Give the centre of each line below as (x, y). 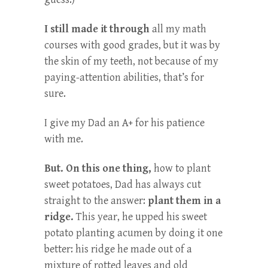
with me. (64, 139)
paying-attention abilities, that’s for (124, 77)
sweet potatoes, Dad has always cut (123, 184)
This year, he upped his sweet (140, 217)
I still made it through (97, 29)
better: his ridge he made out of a (118, 249)
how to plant (181, 168)
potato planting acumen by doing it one (133, 233)
